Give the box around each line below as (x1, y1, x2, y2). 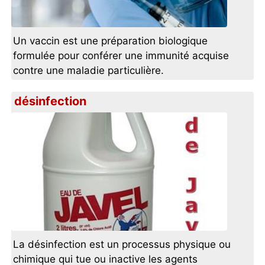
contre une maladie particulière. (13, 64, 164, 77)
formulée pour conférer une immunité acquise (13, 50, 230, 62)
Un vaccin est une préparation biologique (13, 35, 208, 47)
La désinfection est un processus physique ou (13, 238, 231, 251)
